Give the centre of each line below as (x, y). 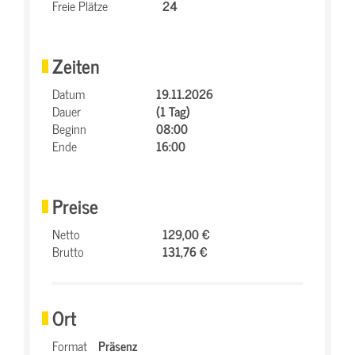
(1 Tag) (173, 111)
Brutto (68, 251)
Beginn (69, 128)
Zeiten (76, 65)
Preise (75, 206)
